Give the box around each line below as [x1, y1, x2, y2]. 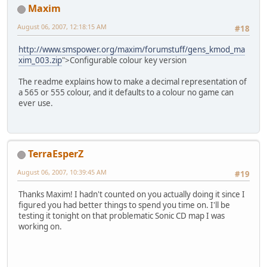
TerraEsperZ [28, 147, 83, 161]
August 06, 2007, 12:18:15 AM [17, 22, 107, 32]
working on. [18, 221, 62, 232]
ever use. [18, 97, 53, 108]
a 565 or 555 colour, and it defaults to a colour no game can [18, 86, 234, 98]
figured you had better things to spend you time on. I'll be [18, 200, 230, 211]
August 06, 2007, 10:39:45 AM [17, 167, 107, 177]
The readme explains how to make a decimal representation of [18, 76, 247, 87]
